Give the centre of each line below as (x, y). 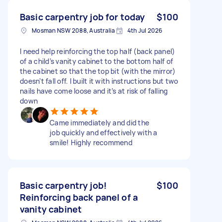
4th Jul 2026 (145, 30)
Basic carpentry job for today (83, 17)
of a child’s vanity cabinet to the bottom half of (97, 61)
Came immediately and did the (99, 122)
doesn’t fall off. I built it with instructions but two (99, 81)
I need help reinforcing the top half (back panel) (98, 51)
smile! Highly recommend (91, 142)
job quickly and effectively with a (104, 132)
